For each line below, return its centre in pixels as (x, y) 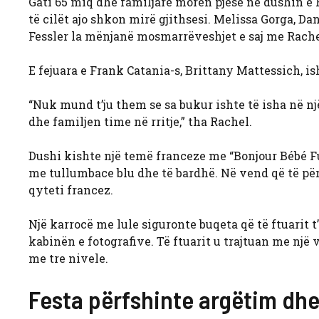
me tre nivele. (68, 258)
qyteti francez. (71, 189)
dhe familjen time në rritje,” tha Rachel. (140, 121)
